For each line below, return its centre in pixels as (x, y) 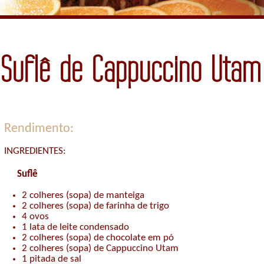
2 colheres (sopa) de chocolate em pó (98, 238)
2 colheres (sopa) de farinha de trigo (95, 206)
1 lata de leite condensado (75, 227)
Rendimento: (39, 129)
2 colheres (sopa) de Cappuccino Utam (100, 249)
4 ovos (35, 217)
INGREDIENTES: (35, 151)
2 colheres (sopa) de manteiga (83, 196)
